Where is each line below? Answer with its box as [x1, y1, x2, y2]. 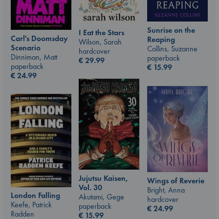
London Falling [11, 190, 60, 200]
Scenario [11, 42, 41, 53]
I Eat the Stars [79, 27, 124, 38]
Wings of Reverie [147, 175, 204, 186]
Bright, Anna [147, 184, 185, 195]
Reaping [147, 34, 175, 44]
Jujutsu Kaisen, [79, 173, 128, 183]
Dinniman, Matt [11, 51, 57, 62]
